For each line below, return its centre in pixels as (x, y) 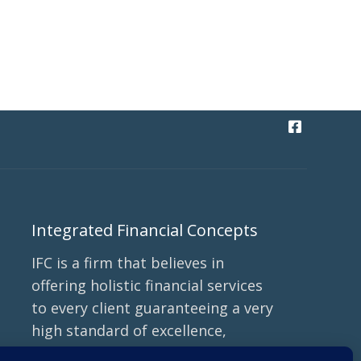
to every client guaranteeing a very (153, 308)
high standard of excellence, (129, 331)
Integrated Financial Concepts (145, 230)
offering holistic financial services (147, 286)
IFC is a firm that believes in (128, 263)
